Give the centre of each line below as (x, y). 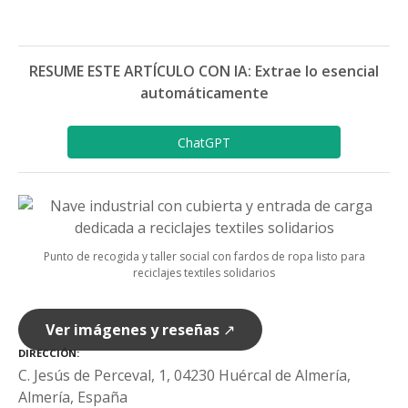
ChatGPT (204, 142)
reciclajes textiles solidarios (204, 273)
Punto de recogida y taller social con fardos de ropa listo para (204, 257)
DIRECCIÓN (47, 353)
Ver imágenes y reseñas (133, 330)
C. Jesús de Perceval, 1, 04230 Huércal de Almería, (184, 375)
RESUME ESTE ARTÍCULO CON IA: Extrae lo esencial (204, 71)
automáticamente (204, 93)
